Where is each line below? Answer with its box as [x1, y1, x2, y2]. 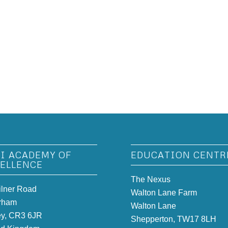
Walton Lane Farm [131, 188, 197, 197]
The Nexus [131, 175, 171, 184]
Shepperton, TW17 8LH [131, 214, 217, 223]
